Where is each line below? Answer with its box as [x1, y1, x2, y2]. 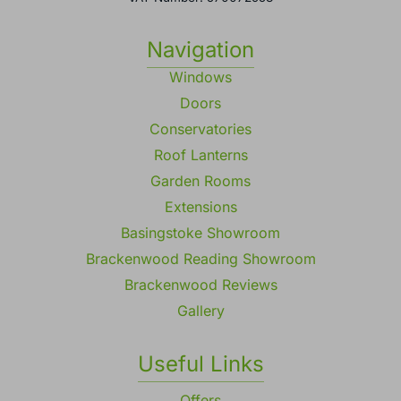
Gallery [176, 301, 225, 320]
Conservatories [149, 119, 252, 138]
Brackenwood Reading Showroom [85, 249, 316, 268]
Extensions [164, 197, 237, 216]
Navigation [147, 36, 254, 63]
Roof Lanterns [153, 145, 248, 164]
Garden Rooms [150, 171, 251, 190]
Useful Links [137, 350, 264, 377]
